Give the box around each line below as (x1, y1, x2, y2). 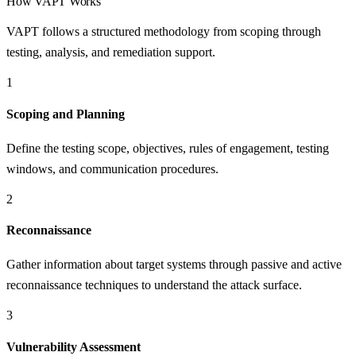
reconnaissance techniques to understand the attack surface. (6, 278, 302, 292)
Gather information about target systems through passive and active (6, 257, 342, 272)
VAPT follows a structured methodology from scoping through (6, 25, 321, 39)
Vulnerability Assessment (6, 339, 141, 354)
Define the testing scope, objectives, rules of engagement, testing (6, 141, 329, 155)
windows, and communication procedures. (6, 161, 219, 176)
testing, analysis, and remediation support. (6, 45, 215, 60)
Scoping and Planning (6, 106, 125, 121)
